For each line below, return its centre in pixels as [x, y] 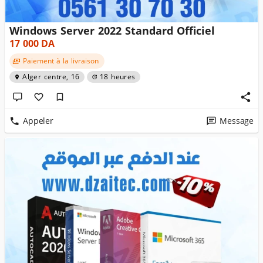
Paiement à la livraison [60, 61]
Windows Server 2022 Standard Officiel [112, 31]
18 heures [117, 77]
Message [237, 121]
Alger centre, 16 [51, 77]
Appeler [38, 121]
